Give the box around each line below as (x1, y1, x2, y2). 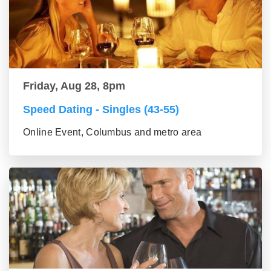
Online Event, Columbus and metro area (23, 126, 202, 137)
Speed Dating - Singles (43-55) (23, 103, 179, 116)
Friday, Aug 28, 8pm (23, 79, 125, 92)
